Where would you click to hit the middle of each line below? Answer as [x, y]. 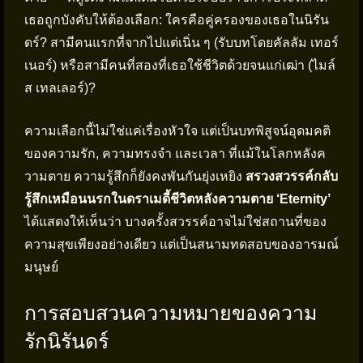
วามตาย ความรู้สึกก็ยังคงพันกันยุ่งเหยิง [135, 176]
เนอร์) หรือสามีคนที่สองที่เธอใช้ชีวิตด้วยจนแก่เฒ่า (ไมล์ [180, 65]
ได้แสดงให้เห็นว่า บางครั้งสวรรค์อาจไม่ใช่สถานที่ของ [175, 222]
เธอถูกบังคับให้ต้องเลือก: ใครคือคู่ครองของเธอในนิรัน [177, 20]
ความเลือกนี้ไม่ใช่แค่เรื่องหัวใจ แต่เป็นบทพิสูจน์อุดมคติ [177, 131]
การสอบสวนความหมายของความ [171, 313]
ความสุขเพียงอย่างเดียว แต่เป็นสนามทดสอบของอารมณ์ [181, 244]
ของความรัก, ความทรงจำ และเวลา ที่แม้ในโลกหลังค [175, 154]
